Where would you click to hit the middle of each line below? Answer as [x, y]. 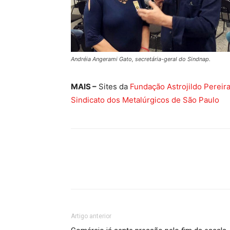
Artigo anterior [91, 216]
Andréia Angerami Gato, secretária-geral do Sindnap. [141, 59]
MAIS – [84, 87]
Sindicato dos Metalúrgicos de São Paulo [145, 100]
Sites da [113, 87]
